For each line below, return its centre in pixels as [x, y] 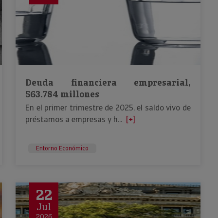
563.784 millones [62, 94]
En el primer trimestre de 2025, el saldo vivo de [108, 108]
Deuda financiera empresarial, [108, 82]
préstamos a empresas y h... [74, 119]
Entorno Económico [62, 148]
